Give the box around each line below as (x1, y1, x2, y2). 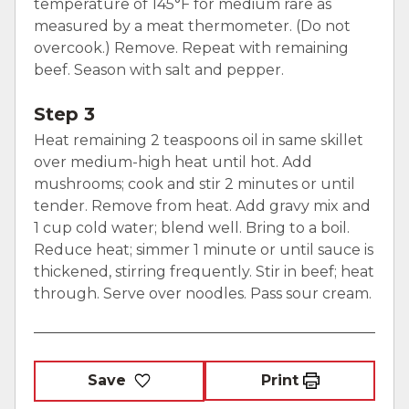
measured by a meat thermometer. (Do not (34, 16, 351, 35)
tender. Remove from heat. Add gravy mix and (34, 196, 371, 215)
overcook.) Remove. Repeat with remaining (34, 38, 349, 57)
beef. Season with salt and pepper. (34, 60, 284, 79)
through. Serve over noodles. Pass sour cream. (34, 284, 372, 302)
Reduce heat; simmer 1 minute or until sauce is (34, 240, 373, 258)
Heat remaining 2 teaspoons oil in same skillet (34, 131, 363, 149)
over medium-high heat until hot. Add (34, 152, 312, 171)
